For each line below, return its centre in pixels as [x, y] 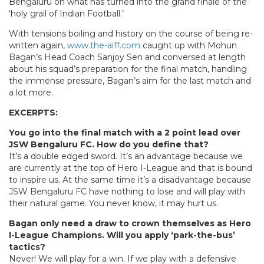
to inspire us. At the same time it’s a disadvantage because [130, 179]
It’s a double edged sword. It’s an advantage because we [126, 156]
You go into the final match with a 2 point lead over [125, 132]
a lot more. [31, 92]
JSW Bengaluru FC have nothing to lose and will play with [127, 191]
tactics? [27, 247]
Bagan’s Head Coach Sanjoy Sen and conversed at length [127, 57]
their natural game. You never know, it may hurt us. [113, 203]
